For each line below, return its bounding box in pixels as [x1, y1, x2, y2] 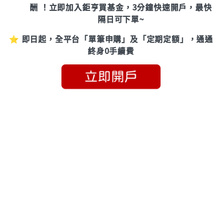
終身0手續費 [88, 44, 134, 56]
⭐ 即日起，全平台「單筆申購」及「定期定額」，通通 [9, 32, 213, 45]
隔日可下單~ [98, 12, 144, 25]
